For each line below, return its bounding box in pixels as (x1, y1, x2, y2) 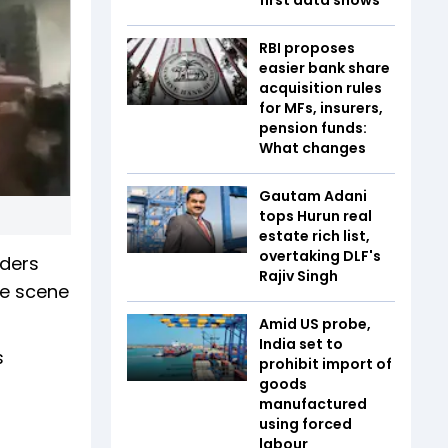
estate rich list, (259, 225, 370, 246)
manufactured (259, 393, 367, 414)
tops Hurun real (259, 205, 372, 226)
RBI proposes (259, 37, 355, 58)
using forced (259, 413, 352, 434)
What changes (259, 137, 366, 158)
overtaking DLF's (259, 245, 381, 266)
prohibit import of (259, 353, 392, 374)
